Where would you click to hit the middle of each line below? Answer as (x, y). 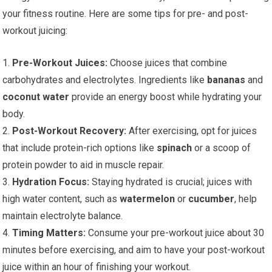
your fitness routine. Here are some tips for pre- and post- (126, 14)
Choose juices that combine (168, 63)
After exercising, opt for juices (192, 131)
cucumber (212, 199)
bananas (226, 80)
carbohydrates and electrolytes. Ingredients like (105, 80)
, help (246, 199)
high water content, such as (61, 199)
